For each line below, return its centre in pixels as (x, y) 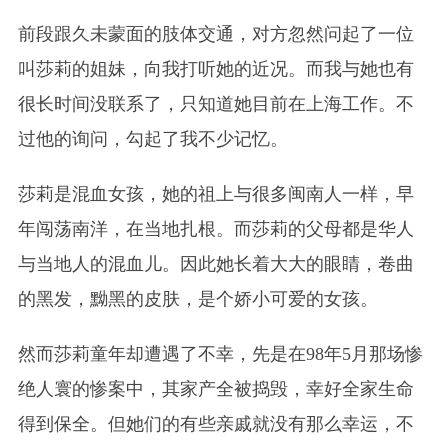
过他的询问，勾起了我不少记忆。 (152, 138)
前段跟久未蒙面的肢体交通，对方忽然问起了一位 (215, 33)
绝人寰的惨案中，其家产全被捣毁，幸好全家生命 (215, 388)
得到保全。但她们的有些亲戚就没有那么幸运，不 (215, 423)
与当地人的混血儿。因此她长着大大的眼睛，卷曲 (215, 263)
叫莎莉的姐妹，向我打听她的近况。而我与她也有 (215, 68)
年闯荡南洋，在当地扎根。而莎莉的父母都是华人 (215, 228)
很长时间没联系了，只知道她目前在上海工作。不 (215, 103)
